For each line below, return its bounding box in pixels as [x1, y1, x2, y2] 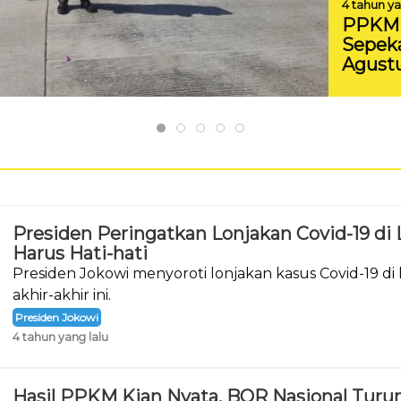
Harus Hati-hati [12, 243, 148, 264]
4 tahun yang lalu [12, 330, 108, 344]
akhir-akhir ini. [12, 286, 111, 303]
